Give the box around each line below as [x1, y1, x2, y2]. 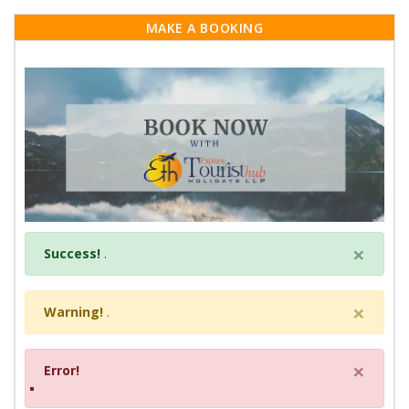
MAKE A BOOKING [145, 19, 264, 37]
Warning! [44, 302, 103, 320]
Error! [44, 361, 79, 379]
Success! [44, 244, 100, 262]
